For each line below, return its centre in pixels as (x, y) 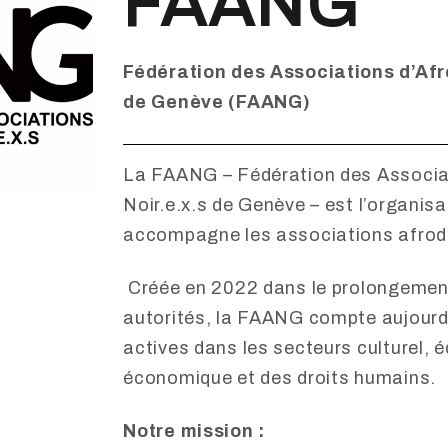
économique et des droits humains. (279, 378)
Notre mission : (194, 431)
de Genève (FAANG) (217, 102)
